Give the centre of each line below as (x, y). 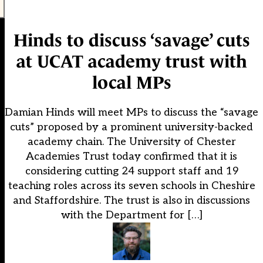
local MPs (131, 83)
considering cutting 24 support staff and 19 (131, 171)
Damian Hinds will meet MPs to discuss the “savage (131, 113)
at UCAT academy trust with (131, 62)
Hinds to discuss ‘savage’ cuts (131, 41)
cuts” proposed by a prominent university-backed (131, 127)
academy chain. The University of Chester (131, 142)
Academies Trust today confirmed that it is (131, 157)
